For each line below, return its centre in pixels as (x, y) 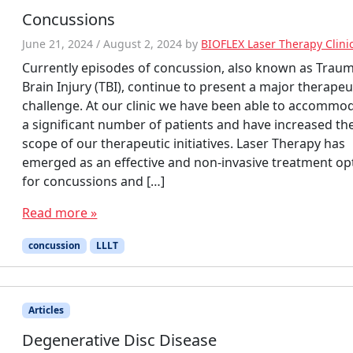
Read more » (60, 212)
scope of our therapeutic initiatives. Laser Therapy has (184, 143)
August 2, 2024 (143, 43)
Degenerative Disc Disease (120, 340)
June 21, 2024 (58, 43)
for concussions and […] (94, 181)
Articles (46, 310)
